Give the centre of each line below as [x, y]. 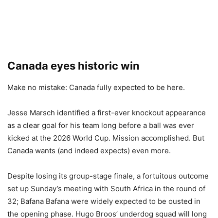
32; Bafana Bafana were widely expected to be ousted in [104, 201]
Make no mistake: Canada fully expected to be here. [96, 88]
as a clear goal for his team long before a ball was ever [101, 126]
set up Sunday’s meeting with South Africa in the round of [106, 189]
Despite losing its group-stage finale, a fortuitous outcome [108, 176]
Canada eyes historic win [73, 66]
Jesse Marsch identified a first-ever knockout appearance [107, 113]
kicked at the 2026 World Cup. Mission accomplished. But [106, 138]
